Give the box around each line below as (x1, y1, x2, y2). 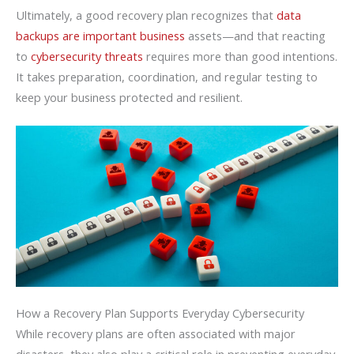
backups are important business (16, 27, 185, 43)
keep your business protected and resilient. (16, 88, 243, 105)
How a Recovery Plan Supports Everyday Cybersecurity (16, 304, 304, 321)
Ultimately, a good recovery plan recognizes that (16, 6, 277, 23)
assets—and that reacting (185, 27, 326, 43)
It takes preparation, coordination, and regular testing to (16, 68, 318, 85)
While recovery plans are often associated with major (16, 325, 296, 341)
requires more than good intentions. (143, 47, 337, 64)
